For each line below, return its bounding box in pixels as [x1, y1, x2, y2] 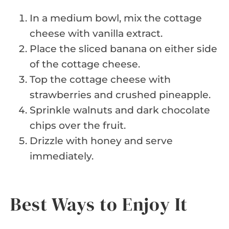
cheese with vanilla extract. [30, 27, 163, 39]
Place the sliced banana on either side [30, 42, 217, 55]
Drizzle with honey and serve [30, 134, 173, 147]
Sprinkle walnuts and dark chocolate [30, 104, 210, 116]
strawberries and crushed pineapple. [30, 88, 211, 101]
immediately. [30, 150, 94, 162]
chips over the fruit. [30, 119, 126, 131]
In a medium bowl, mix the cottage [30, 12, 202, 24]
